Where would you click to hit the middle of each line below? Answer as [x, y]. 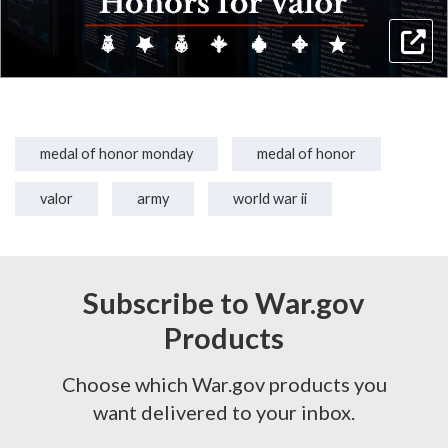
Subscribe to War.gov [224, 303]
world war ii [270, 199]
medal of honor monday [116, 154]
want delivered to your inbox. [224, 412]
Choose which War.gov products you [224, 384]
